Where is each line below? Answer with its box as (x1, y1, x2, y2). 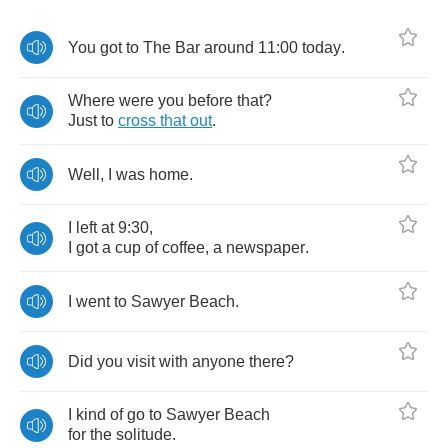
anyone (192, 352, 245, 370)
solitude (116, 426, 172, 443)
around (204, 38, 254, 56)
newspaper (226, 239, 305, 256)
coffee (162, 239, 205, 256)
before (188, 92, 233, 109)
